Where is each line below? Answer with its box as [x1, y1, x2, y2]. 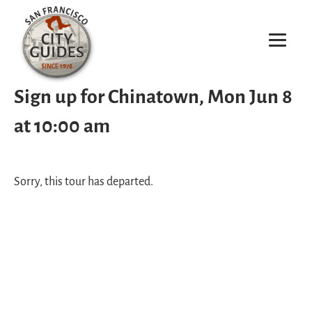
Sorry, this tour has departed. [14, 175, 153, 189]
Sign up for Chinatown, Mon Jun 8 [14, 88, 292, 108]
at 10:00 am [14, 117, 110, 137]
